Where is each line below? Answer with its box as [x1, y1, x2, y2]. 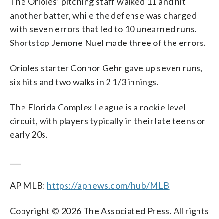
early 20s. [10, 129, 48, 140]
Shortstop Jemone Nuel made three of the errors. [10, 37, 206, 48]
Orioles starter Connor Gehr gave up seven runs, [10, 62, 203, 73]
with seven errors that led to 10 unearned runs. [10, 23, 197, 34]
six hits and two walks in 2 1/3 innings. [10, 76, 159, 87]
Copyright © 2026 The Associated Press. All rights [10, 205, 209, 216]
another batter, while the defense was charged [10, 9, 197, 21]
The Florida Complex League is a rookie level [10, 101, 186, 112]
